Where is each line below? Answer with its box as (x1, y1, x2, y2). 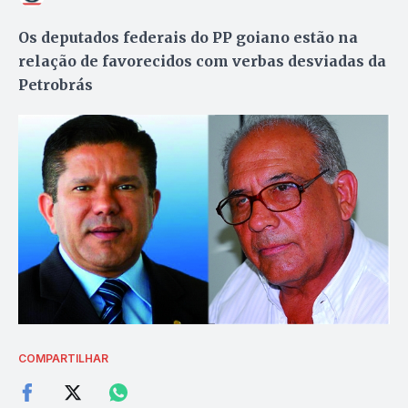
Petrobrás (18, 75, 93, 94)
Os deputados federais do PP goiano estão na (18, 27, 358, 46)
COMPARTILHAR (18, 352, 108, 366)
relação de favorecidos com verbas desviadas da (18, 51, 386, 70)
